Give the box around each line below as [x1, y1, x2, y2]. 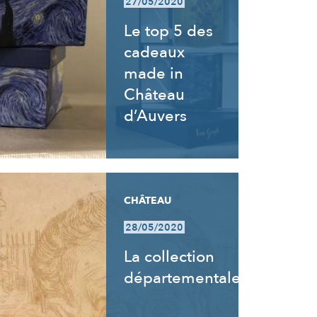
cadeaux [124, 42, 185, 63]
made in [124, 63, 184, 84]
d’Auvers [124, 105, 188, 127]
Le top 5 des [124, 21, 214, 42]
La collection [124, 246, 215, 267]
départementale [124, 267, 241, 289]
